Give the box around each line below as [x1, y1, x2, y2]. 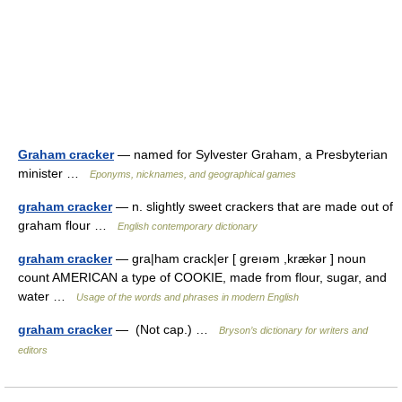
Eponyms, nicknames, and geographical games [90, 169, 296, 179]
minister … [18, 166, 90, 180]
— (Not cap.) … [112, 322, 219, 336]
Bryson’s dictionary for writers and [219, 325, 368, 336]
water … [18, 289, 76, 303]
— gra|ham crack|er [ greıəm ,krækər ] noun [112, 251, 366, 266]
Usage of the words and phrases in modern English [76, 292, 299, 302]
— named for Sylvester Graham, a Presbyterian [114, 147, 388, 162]
